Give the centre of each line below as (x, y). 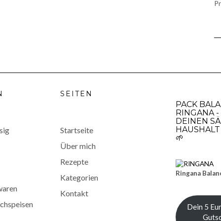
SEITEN (76, 94)
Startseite (77, 130)
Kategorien (79, 178)
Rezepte (74, 162)
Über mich (78, 146)
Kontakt (74, 193)
